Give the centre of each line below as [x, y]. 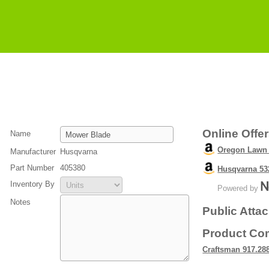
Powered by [239, 188]
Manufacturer [33, 152]
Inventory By [33, 184]
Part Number [32, 168]
